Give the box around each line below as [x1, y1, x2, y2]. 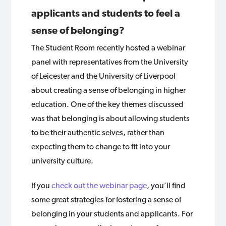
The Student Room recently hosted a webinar [31, 42, 186, 52]
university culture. [31, 155, 94, 165]
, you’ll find [147, 180, 186, 190]
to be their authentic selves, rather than [31, 127, 165, 137]
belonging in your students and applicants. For [31, 208, 193, 218]
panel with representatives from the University [31, 56, 189, 67]
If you [31, 180, 52, 190]
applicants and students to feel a [31, 7, 181, 19]
